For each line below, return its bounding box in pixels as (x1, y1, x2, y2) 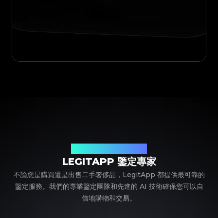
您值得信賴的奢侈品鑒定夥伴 (71, 145, 147, 153)
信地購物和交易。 (82, 194, 136, 203)
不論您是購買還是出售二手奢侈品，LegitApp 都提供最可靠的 (13, 170, 205, 180)
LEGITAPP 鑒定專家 (62, 156, 156, 168)
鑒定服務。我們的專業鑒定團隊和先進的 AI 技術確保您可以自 (15, 182, 203, 191)
